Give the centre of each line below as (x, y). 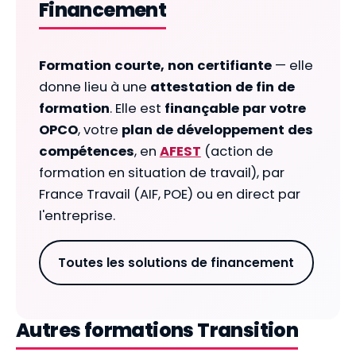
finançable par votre (235, 109)
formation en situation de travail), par (161, 173)
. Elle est (137, 109)
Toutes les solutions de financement (176, 263)
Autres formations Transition (157, 330)
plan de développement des (217, 130)
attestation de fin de (222, 87)
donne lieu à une (94, 87)
